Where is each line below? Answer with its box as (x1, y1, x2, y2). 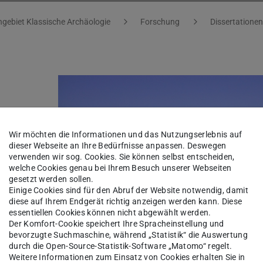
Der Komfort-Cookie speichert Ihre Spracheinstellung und (9, 219, 224, 229)
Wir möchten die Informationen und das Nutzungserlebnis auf (9, 130, 242, 140)
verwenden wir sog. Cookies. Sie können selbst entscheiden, (9, 152, 235, 162)
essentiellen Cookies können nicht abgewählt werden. (9, 208, 211, 218)
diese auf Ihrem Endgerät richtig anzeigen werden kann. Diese (9, 197, 242, 207)
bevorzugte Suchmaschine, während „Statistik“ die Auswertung (9, 230, 248, 240)
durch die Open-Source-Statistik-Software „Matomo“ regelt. (9, 241, 232, 251)
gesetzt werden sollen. (9, 174, 94, 184)
